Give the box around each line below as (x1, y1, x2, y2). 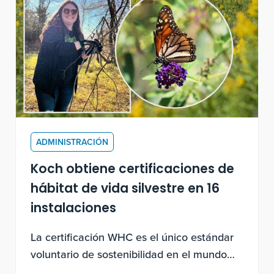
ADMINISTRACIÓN (36, 135, 109, 148)
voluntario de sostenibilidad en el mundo (31, 246, 228, 262)
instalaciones (31, 198, 117, 220)
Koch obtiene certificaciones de (31, 159, 235, 180)
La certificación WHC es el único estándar (31, 229, 234, 245)
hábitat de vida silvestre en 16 (31, 179, 220, 200)
